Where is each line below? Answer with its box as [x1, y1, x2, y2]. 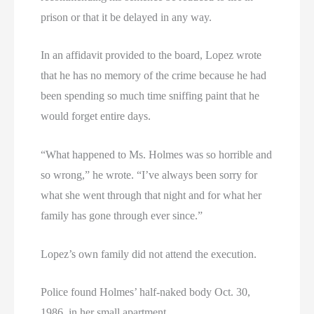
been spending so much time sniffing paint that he [41, 90, 260, 102]
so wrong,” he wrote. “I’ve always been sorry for [41, 168, 258, 181]
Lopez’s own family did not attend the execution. [41, 247, 257, 260]
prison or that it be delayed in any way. [41, 11, 212, 23]
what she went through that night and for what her [41, 189, 262, 201]
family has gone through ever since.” [41, 209, 203, 221]
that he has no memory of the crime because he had [41, 69, 267, 82]
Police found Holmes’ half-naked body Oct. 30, [41, 286, 251, 299]
